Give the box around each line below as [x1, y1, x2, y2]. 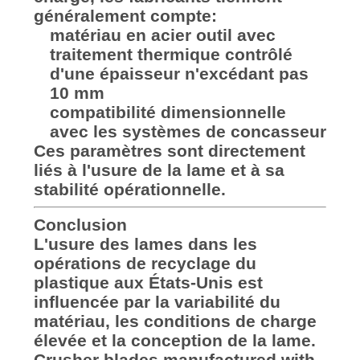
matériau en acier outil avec [49, 25, 276, 44]
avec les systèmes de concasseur [49, 121, 326, 141]
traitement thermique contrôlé [49, 44, 292, 63]
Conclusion [33, 215, 127, 234]
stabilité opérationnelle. [33, 179, 226, 198]
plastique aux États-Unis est [33, 272, 263, 292]
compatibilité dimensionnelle [49, 102, 286, 121]
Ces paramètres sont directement [33, 141, 305, 160]
